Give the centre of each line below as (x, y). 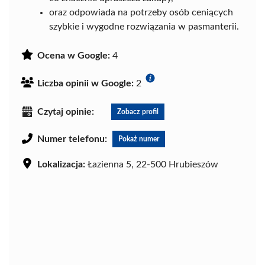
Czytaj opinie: (66, 112)
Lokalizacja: (61, 164)
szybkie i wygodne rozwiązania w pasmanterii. (144, 27)
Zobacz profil (138, 112)
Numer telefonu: (72, 139)
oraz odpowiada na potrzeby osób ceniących (141, 12)
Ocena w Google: (74, 56)
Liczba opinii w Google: (85, 83)
